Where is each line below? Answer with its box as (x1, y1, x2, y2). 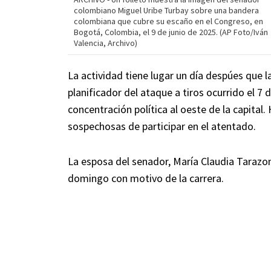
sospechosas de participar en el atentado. (68, 119, 256, 134)
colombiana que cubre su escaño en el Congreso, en (74, 16, 263, 27)
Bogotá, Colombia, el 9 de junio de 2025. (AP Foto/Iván (74, 27, 268, 38)
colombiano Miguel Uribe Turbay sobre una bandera (74, 5, 259, 16)
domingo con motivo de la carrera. (68, 171, 224, 186)
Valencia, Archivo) (74, 38, 137, 49)
